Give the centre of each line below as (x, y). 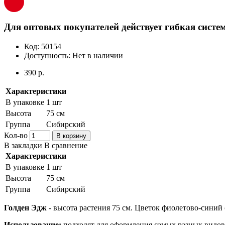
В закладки (23, 145)
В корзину (71, 136)
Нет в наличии (98, 55)
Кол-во (16, 135)
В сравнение (66, 145)
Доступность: (48, 55)
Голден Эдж (25, 207)
